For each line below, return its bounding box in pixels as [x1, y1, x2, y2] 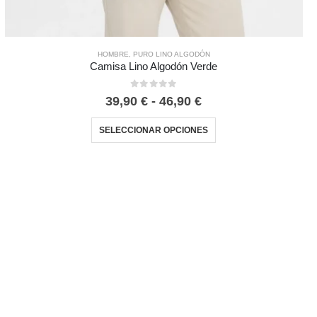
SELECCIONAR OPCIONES [99, 125, 209, 135]
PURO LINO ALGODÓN [132, 50, 210, 58]
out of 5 [137, 91, 189, 99]
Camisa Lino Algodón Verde [90, 60, 218, 72]
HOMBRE [97, 50, 129, 58]
